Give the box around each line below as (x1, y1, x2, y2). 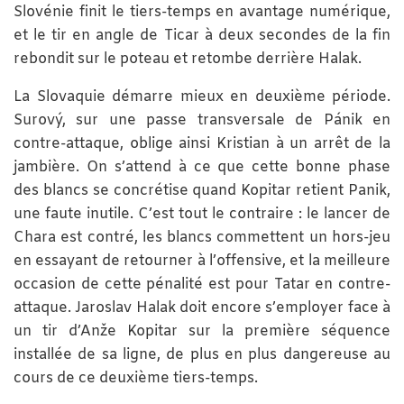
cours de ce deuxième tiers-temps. (14, 369, 258, 389)
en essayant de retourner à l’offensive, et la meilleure (14, 252, 390, 271)
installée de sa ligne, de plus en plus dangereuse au (14, 345, 390, 365)
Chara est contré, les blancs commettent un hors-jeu (14, 228, 390, 248)
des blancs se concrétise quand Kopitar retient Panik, (14, 181, 390, 201)
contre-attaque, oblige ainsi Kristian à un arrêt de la (14, 134, 390, 154)
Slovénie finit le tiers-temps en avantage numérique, (14, 3, 390, 23)
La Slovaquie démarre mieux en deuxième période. (14, 87, 390, 107)
